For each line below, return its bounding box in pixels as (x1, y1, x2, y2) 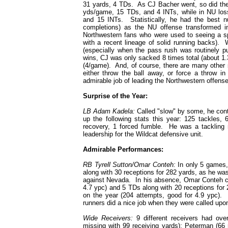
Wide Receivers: (83, 214, 133, 222)
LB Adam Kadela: (83, 107, 135, 115)
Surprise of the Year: (83, 92, 148, 100)
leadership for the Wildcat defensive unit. (83, 130, 203, 138)
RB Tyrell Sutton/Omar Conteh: (83, 161, 176, 168)
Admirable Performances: (83, 146, 163, 153)
